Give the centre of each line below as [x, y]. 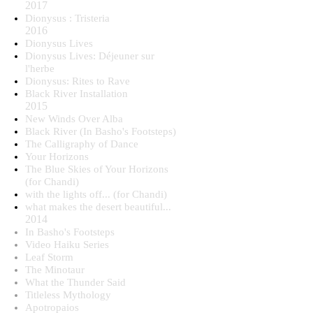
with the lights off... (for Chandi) [96, 194]
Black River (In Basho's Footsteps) [101, 131]
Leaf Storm [49, 257]
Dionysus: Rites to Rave [78, 81]
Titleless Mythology [68, 295]
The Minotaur [55, 270]
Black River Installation [77, 94]
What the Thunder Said [75, 282]
